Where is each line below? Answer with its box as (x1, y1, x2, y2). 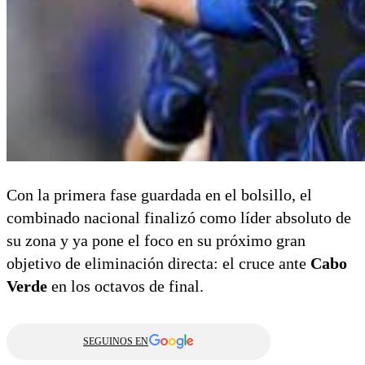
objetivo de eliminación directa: (7, 253, 218, 272)
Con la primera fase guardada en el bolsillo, (7, 185, 296, 204)
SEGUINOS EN (83, 335, 148, 347)
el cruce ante (218, 253, 310, 272)
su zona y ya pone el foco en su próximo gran (7, 231, 306, 249)
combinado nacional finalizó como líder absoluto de (7, 208, 351, 226)
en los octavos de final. (47, 276, 204, 295)
